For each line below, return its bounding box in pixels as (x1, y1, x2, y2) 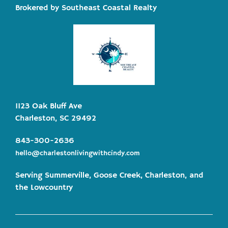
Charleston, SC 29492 (15, 113, 96, 124)
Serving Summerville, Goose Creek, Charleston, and (15, 170, 203, 181)
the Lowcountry (15, 182, 73, 193)
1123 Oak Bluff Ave (15, 101, 82, 111)
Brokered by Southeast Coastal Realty (15, 3, 157, 13)
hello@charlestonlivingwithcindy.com (15, 148, 140, 158)
